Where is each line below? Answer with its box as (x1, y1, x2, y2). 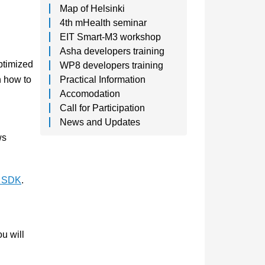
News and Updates (60, 117, 141, 128)
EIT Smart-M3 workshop (60, 32, 161, 43)
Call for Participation (60, 103, 146, 114)
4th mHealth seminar (60, 18, 147, 28)
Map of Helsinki (60, 4, 125, 14)
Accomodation (60, 89, 121, 99)
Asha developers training (60, 46, 165, 57)
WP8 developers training (60, 60, 164, 71)
